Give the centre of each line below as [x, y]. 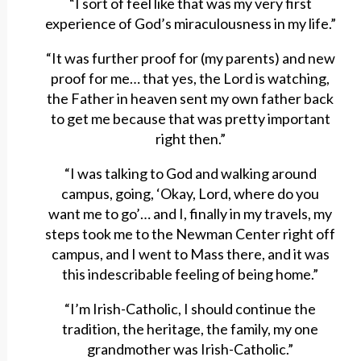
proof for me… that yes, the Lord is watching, [191, 79]
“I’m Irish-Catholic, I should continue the [191, 309]
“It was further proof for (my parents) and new [190, 58]
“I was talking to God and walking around [190, 174]
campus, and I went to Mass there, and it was [190, 254]
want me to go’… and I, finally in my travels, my [191, 214]
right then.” [190, 139]
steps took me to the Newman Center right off [191, 234]
